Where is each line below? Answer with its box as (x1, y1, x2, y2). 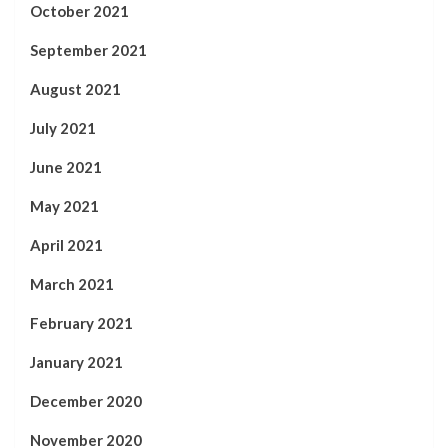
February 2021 (30, 313, 133, 332)
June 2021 (30, 157, 102, 176)
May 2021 (30, 196, 99, 215)
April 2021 (30, 235, 103, 254)
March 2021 (30, 274, 114, 293)
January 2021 (30, 352, 123, 371)
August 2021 (30, 79, 121, 98)
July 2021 (30, 118, 96, 137)
